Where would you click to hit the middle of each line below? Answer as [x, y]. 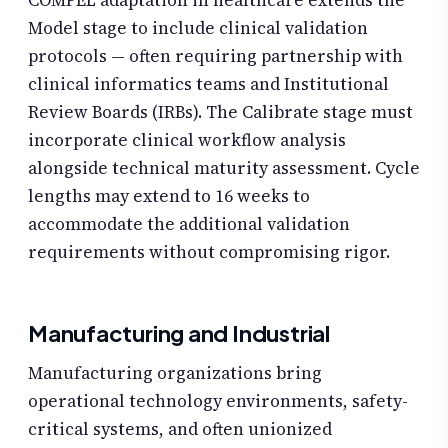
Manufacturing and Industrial [179, 332]
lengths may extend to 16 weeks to [169, 195]
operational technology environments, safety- [218, 400]
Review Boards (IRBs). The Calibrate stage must [220, 111]
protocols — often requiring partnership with [215, 55]
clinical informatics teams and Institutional [208, 83]
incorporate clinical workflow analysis [187, 139]
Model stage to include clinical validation [198, 27]
